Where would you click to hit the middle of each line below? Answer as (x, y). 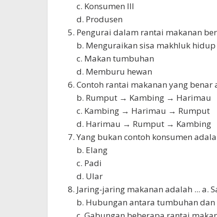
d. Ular (90, 176)
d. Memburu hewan (114, 72)
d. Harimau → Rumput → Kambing (144, 124)
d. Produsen (100, 19)
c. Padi (89, 163)
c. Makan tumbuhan (115, 59)
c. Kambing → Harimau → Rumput (143, 111)
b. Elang (92, 150)
